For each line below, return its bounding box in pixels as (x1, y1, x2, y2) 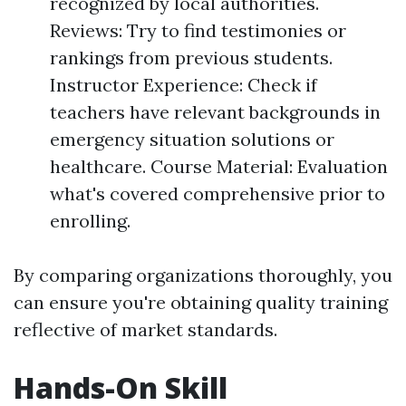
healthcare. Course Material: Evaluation (50, 155, 388, 178)
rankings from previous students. (50, 46, 333, 69)
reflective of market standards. (14, 318, 277, 341)
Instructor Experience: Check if (50, 73, 317, 96)
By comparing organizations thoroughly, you (14, 264, 392, 286)
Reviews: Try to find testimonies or (50, 19, 346, 42)
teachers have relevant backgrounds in (50, 101, 381, 123)
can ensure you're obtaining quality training (14, 291, 388, 314)
